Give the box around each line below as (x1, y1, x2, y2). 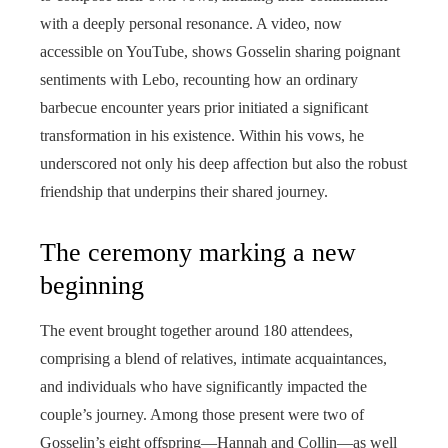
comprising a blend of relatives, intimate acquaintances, (40, 350, 387, 367)
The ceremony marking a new (40, 238, 356, 267)
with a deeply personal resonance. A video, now (40, 15, 342, 32)
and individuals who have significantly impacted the (40, 378, 367, 395)
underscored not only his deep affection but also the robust (40, 155, 407, 172)
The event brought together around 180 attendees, (40, 322, 353, 339)
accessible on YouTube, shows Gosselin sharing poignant (40, 43, 400, 60)
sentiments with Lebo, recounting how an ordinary (40, 71, 358, 88)
